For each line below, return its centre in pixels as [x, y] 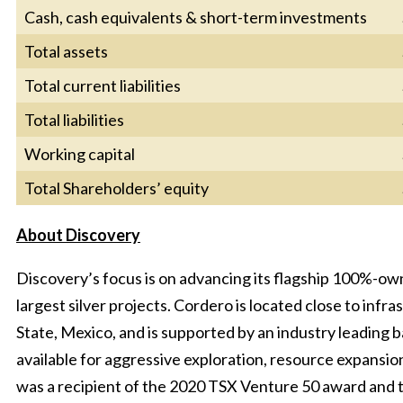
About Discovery [78, 234]
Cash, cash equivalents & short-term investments [196, 17]
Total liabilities [74, 119]
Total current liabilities [103, 85]
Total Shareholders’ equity [116, 188]
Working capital [80, 153]
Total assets [66, 51]
